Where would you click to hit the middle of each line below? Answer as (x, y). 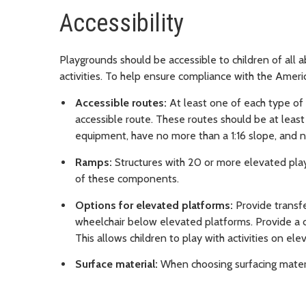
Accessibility (122, 24)
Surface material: (118, 264)
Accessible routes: (121, 103)
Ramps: (94, 162)
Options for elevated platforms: (155, 205)
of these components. (127, 178)
